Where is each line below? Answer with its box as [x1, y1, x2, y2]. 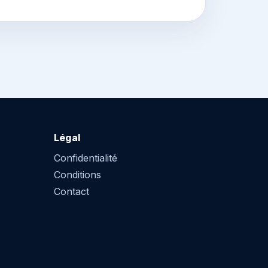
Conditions [53, 169, 101, 181]
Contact [53, 185, 89, 198]
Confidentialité [53, 152, 117, 165]
